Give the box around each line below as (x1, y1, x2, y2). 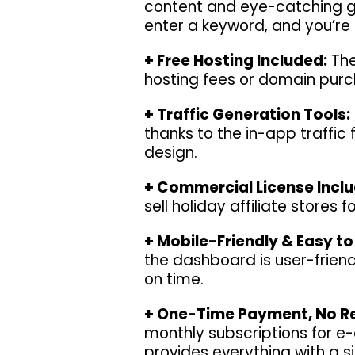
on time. (144, 269, 204, 291)
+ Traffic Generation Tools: (144, 104, 350, 126)
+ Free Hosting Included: (144, 50, 327, 72)
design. (144, 142, 197, 164)
